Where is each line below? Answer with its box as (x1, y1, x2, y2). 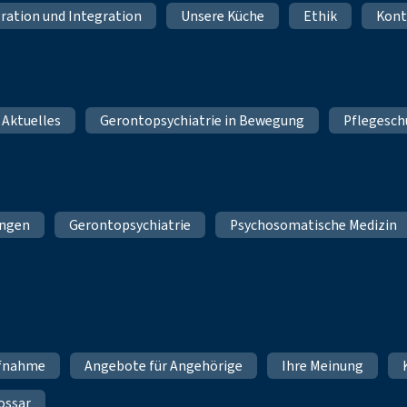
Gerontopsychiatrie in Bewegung (100, 110, 305, 130)
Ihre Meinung (282, 356, 364, 376)
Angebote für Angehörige (84, 356, 243, 376)
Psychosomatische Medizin (230, 214, 398, 234)
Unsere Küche (181, 5, 265, 25)
